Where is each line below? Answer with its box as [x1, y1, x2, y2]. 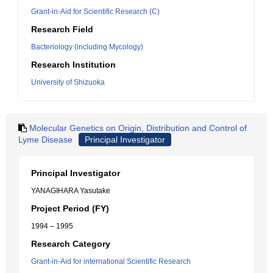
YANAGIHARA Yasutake [31, 186, 110, 195]
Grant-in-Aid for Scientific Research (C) [31, 7, 160, 16]
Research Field [31, 24, 93, 34]
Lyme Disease [18, 135, 73, 144]
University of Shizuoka [31, 78, 105, 87]
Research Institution [31, 60, 116, 69]
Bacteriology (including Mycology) [31, 43, 143, 51]
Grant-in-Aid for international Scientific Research [31, 257, 191, 266]
